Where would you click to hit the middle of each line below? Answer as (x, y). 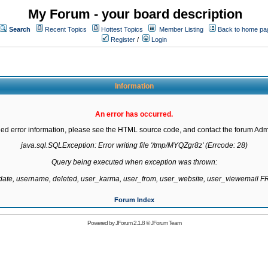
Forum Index (134, 200)
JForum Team (166, 223)
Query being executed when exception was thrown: (134, 162)
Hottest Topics (122, 29)
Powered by (101, 223)
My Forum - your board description (135, 14)
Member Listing (181, 29)
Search (20, 29)
